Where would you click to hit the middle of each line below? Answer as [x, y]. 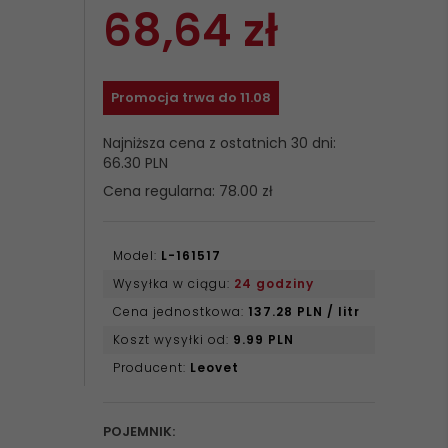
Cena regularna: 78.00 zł [187, 191]
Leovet [214, 367]
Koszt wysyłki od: [172, 339]
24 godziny [273, 283]
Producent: [151, 367]
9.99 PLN [263, 339]
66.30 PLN [135, 163]
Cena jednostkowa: [180, 311]
